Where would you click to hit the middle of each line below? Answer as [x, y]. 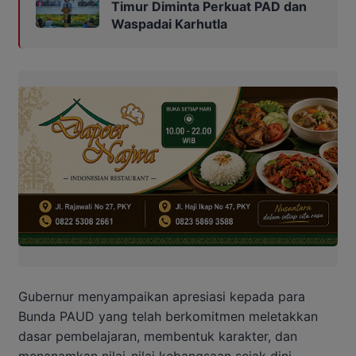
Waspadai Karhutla [169, 24]
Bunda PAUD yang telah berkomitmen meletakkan [168, 317]
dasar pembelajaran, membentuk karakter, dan [158, 337]
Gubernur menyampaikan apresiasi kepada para [162, 297]
